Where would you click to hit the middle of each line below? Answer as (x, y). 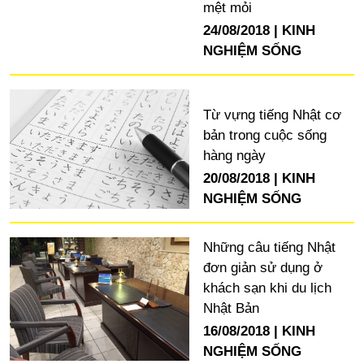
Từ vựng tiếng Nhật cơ (272, 115)
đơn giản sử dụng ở (262, 267)
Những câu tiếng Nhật (269, 247)
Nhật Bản (231, 308)
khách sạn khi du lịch (267, 288)
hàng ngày (234, 155)
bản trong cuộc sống (264, 135)
